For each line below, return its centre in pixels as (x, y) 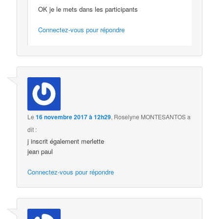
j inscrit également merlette (66, 141)
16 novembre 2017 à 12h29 (74, 117)
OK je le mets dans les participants (88, 9)
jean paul (40, 151)
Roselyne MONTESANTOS (150, 116)
